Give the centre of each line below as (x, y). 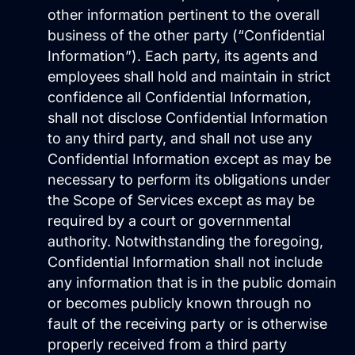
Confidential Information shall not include (185, 262)
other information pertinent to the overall (183, 15)
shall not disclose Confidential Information (188, 118)
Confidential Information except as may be (189, 159)
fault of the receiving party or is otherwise (187, 324)
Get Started (57, 9)
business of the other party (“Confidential (186, 36)
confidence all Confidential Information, (179, 97)
